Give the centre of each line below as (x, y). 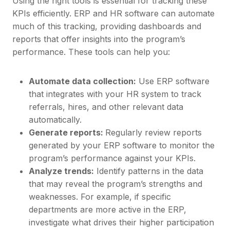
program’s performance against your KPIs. (112, 158)
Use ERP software (173, 81)
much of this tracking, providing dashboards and (107, 26)
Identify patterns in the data (149, 171)
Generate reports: (67, 132)
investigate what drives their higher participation (121, 222)
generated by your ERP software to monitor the (122, 145)
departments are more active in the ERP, (108, 209)
